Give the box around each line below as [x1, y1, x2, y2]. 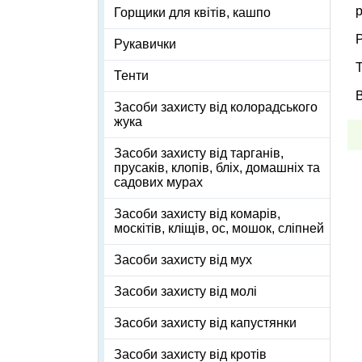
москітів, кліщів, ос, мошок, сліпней [114, 221, 324, 236]
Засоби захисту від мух [114, 253, 252, 267]
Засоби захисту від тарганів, [114, 146, 284, 161]
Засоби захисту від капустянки [114, 316, 297, 330]
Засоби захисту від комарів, [114, 207, 280, 221]
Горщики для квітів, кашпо [114, 6, 271, 20]
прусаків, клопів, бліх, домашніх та [114, 161, 320, 175]
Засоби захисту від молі [114, 284, 257, 299]
